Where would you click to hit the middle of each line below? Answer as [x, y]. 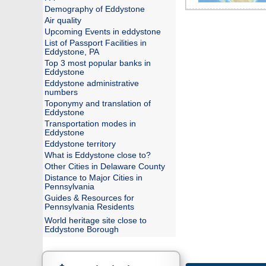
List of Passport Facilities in [96, 43]
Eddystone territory [80, 144]
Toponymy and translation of [98, 104]
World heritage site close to [96, 221]
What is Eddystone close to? [98, 155]
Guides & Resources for [89, 198]
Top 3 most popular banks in [98, 63]
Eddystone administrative [92, 83]
